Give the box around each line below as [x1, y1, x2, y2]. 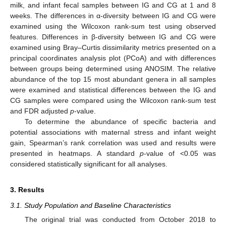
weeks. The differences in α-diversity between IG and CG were [10, 11, 216, 20]
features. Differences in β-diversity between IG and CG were [10, 32, 216, 41]
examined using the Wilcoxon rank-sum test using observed [10, 22, 216, 30]
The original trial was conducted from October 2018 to [24, 215, 216, 223]
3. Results [10, 185, 44, 194]
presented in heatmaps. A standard [10, 149, 140, 157]
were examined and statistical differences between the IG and [10, 85, 216, 94]
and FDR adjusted [10, 106, 70, 115]
